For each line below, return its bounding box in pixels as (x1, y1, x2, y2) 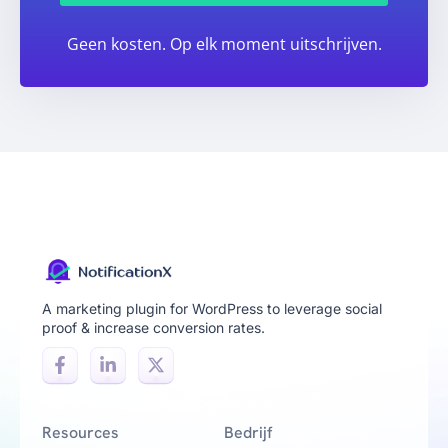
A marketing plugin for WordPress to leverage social (42, 300, 382, 318)
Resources (42, 422, 119, 444)
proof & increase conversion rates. (42, 319, 265, 337)
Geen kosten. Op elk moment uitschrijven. (66, 32, 382, 55)
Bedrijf (224, 422, 272, 444)
